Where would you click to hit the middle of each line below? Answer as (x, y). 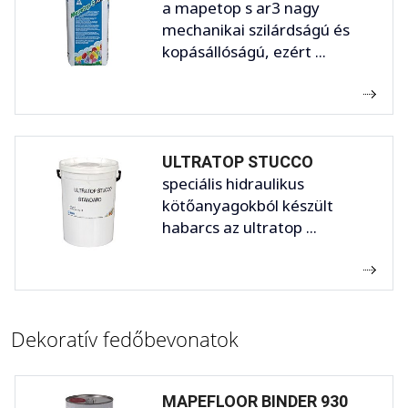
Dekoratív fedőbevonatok (125, 338)
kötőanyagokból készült (248, 205)
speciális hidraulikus (233, 183)
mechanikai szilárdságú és (256, 29)
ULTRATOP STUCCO (238, 161)
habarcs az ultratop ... (240, 227)
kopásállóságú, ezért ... (244, 51)
